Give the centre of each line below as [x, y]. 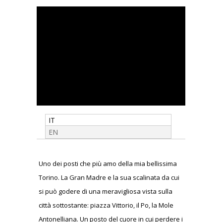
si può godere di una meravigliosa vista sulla [106, 191]
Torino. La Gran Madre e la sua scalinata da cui [109, 177]
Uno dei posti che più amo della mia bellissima [108, 163]
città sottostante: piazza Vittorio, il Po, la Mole [106, 205]
